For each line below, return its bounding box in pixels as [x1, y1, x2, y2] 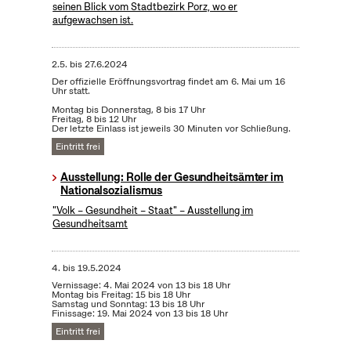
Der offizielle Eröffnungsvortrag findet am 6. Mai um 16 [51, 75, 285, 89]
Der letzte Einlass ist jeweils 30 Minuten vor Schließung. [51, 122, 291, 136]
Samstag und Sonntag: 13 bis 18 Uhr [51, 298, 204, 311]
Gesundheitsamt [52, 217, 128, 231]
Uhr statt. [51, 85, 90, 98]
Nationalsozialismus [60, 183, 163, 198]
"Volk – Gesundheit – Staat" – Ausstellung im [52, 204, 254, 218]
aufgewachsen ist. [52, 13, 134, 27]
